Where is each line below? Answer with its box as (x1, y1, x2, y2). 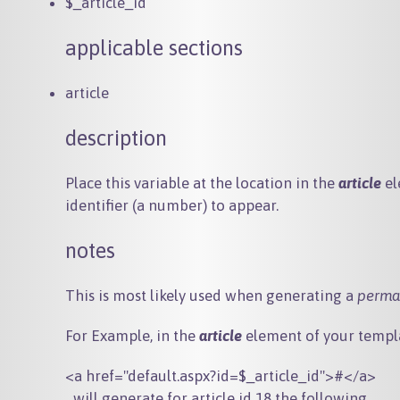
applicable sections (65, 36, 244, 60)
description (65, 126, 168, 150)
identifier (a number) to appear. (65, 196, 279, 214)
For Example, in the (65, 327, 200, 345)
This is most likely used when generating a (65, 287, 358, 304)
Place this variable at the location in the (65, 174, 339, 192)
